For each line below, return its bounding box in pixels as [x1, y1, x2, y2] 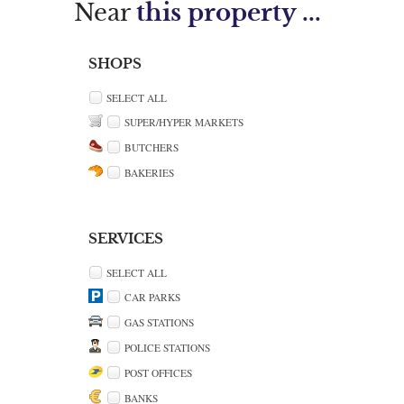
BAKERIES [124, 165, 174, 179]
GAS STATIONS [124, 316, 194, 330]
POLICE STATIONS [124, 341, 210, 355]
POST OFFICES [124, 366, 192, 381]
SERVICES [87, 230, 163, 248]
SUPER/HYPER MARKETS [124, 115, 243, 129]
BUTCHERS [124, 140, 179, 154]
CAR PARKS [124, 290, 180, 305]
